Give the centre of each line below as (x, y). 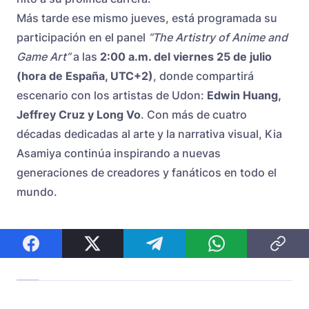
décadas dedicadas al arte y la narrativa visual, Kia (149, 134)
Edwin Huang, (244, 96)
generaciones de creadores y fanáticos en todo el (147, 173)
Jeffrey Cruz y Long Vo (79, 115)
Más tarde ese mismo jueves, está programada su (147, 18)
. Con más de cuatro (194, 115)
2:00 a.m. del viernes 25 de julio (186, 57)
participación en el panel (82, 38)
